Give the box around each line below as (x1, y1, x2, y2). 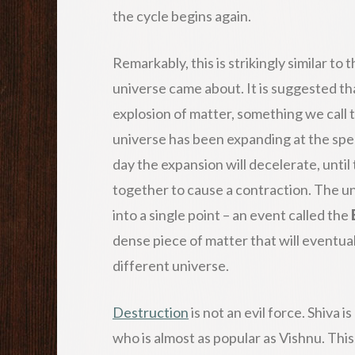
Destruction (113, 303, 189, 321)
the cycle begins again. (113, 6, 251, 25)
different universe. (113, 256, 229, 274)
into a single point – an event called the (113, 205, 351, 223)
